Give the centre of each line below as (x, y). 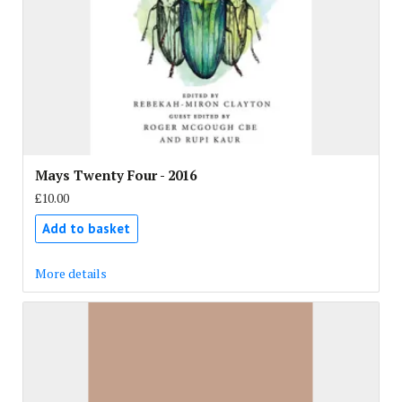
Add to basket (86, 228)
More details (70, 273)
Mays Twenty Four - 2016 (115, 175)
